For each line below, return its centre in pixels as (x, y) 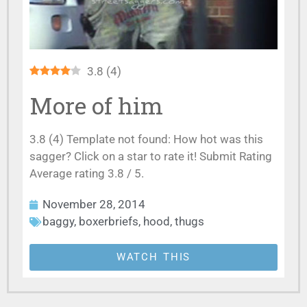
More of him (96, 105)
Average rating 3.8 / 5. (87, 173)
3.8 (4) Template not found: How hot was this (146, 139)
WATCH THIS (153, 257)
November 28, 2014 (94, 204)
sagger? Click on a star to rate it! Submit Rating (151, 156)
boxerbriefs (109, 221)
